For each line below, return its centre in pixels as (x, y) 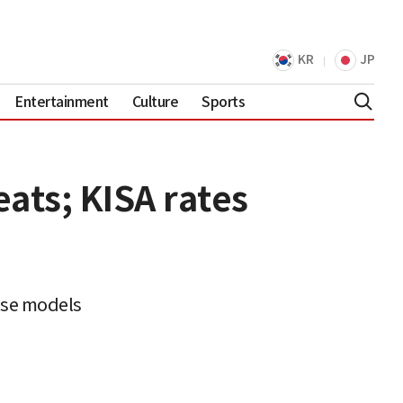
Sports (224, 101)
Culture (155, 101)
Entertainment (62, 101)
